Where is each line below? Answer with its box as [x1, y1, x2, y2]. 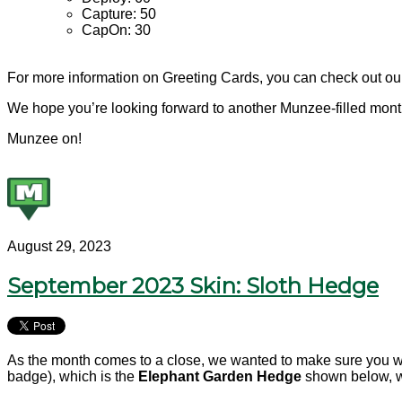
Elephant [135, 369, 199, 385]
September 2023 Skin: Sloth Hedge [7, 273, 379, 300]
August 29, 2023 [7, 239, 111, 255]
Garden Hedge [199, 369, 305, 385]
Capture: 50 [82, 6, 156, 22]
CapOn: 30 [82, 22, 151, 39]
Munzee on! [7, 131, 82, 147]
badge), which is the [7, 369, 135, 385]
